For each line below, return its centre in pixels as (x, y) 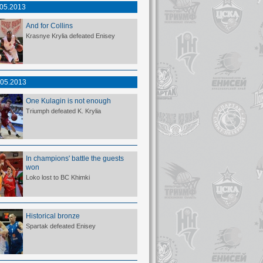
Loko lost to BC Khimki (58, 177)
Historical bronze (53, 216)
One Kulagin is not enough (68, 101)
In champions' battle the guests (75, 158)
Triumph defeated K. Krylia (63, 111)
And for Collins (49, 26)
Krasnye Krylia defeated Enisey (70, 36)
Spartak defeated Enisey (61, 226)
